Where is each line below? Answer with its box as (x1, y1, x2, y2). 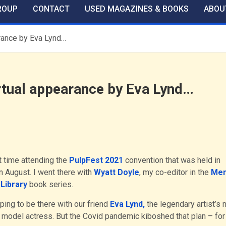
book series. (27, 179, 73, 189)
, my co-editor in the (139, 167, 211, 177)
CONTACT (33, 4, 70, 14)
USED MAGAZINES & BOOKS (85, 4, 189, 14)
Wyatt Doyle (93, 167, 139, 177)
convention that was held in (123, 155, 220, 165)
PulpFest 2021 (69, 155, 123, 165)
